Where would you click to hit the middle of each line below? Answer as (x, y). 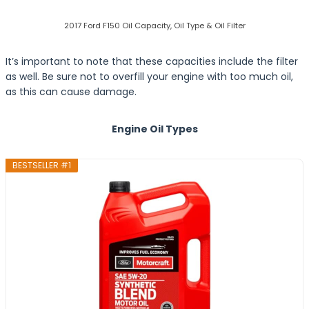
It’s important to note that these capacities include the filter (152, 61)
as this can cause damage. (71, 92)
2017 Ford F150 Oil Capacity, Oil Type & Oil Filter (154, 26)
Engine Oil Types (154, 129)
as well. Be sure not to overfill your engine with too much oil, (149, 77)
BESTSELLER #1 (42, 165)
